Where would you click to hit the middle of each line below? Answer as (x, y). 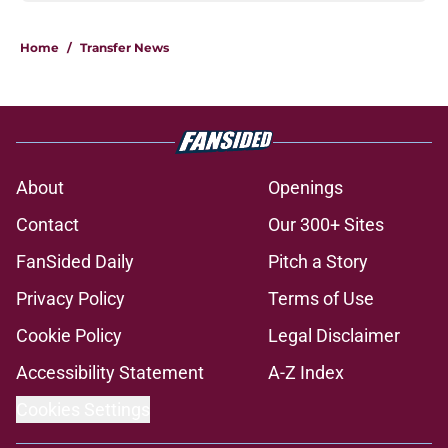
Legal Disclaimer (334, 336)
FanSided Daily (75, 262)
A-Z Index (306, 373)
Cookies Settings (83, 410)
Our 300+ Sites (326, 225)
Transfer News (124, 48)
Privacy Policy (70, 299)
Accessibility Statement (110, 373)
